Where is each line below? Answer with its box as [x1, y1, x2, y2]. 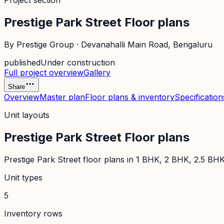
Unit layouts [4, 109, 49, 120]
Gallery [83, 67, 110, 77]
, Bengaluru [168, 39, 212, 49]
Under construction [40, 57, 115, 67]
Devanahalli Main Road [81, 39, 168, 49]
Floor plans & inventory [85, 91, 174, 102]
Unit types [4, 172, 42, 182]
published [4, 57, 40, 67]
